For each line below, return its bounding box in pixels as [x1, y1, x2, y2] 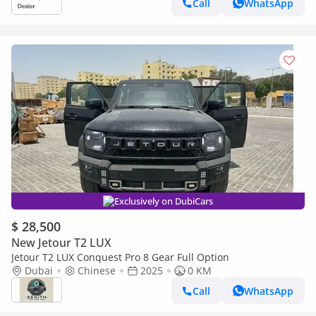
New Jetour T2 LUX [11, 235, 111, 250]
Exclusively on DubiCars [114, 195, 213, 207]
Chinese [78, 264, 116, 277]
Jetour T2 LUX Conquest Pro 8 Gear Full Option [11, 250, 229, 264]
